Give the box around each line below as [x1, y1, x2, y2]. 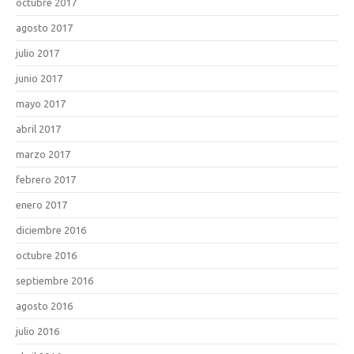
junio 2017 [16, 72, 62, 84]
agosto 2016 [16, 299, 73, 311]
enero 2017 [16, 198, 67, 210]
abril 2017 [16, 122, 61, 134]
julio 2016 [16, 325, 59, 337]
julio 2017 [16, 47, 59, 58]
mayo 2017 [16, 97, 66, 109]
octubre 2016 [16, 249, 77, 261]
